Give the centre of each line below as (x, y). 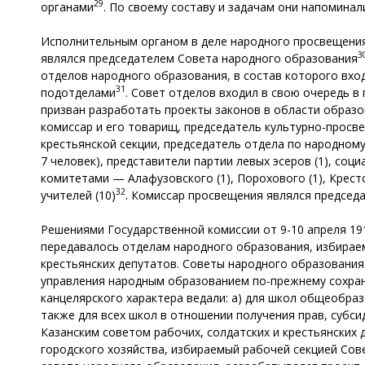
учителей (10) (78, 195)
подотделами (78, 92)
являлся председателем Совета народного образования (199, 58)
